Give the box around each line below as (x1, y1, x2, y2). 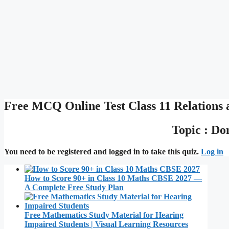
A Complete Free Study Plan (25, 182, 124, 192)
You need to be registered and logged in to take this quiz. (4, 147, 201, 156)
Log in (201, 147, 223, 156)
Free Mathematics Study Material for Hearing (25, 210, 184, 219)
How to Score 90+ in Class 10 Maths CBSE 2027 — (25, 173, 202, 182)
